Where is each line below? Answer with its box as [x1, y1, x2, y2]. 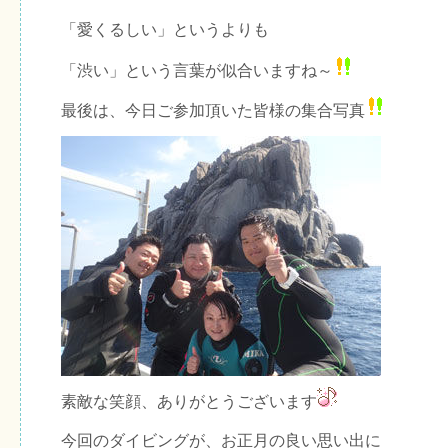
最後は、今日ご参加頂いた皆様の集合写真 [61, 101, 365, 119]
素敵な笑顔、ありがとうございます [61, 393, 317, 411]
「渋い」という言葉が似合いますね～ [61, 61, 333, 79]
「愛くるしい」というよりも [61, 21, 269, 39]
